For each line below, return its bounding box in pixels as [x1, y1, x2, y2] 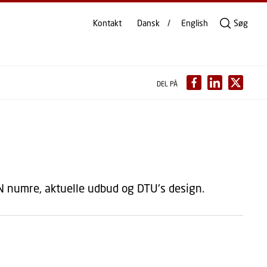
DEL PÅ [156, 80, 178, 88]
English [181, 18, 208, 28]
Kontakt [93, 18, 122, 28]
